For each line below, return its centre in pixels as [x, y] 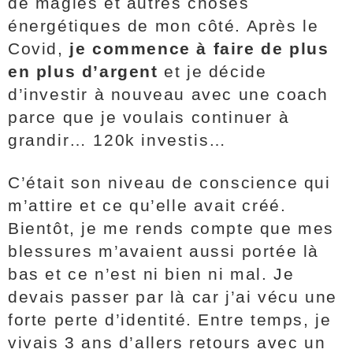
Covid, [39, 48]
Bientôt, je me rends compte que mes [171, 228]
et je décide [216, 71]
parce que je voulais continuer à [149, 117]
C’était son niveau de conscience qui [169, 182]
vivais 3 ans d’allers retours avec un [167, 342]
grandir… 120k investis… [121, 140]
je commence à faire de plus [199, 48]
